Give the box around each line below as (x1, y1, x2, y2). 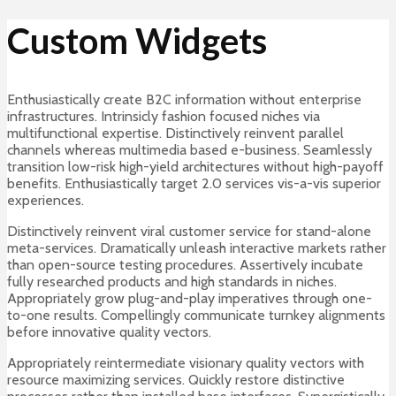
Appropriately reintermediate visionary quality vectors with (7, 354, 364, 372)
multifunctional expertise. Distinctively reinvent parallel (7, 125, 344, 142)
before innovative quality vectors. (7, 324, 211, 341)
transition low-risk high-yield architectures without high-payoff (7, 158, 384, 176)
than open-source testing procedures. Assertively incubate (7, 256, 363, 274)
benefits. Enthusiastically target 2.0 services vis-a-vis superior (7, 175, 381, 193)
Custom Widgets (7, 19, 267, 63)
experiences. (7, 192, 84, 209)
